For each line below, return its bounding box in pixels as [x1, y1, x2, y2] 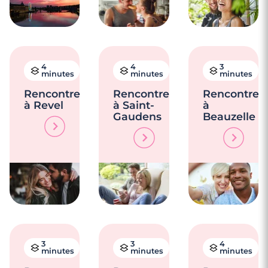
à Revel [24, 99, 63, 112]
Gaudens [113, 110, 162, 123]
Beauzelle [202, 110, 255, 123]
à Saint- [113, 99, 155, 112]
